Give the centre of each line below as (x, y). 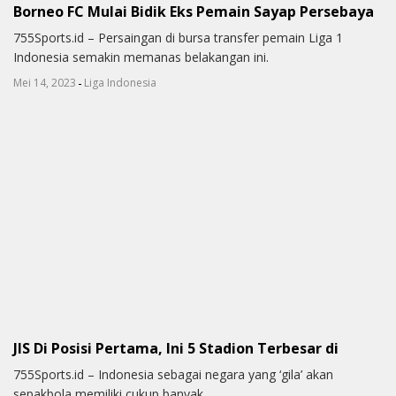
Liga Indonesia (120, 83)
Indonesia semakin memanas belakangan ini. (141, 57)
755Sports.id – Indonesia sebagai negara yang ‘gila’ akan (173, 375)
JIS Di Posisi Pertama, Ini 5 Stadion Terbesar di (176, 348)
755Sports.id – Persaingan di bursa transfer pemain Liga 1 (178, 38)
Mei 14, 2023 (45, 83)
